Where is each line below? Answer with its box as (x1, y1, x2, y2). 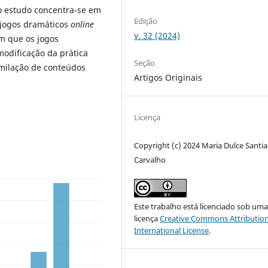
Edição (134, 15, 158, 26)
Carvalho (134, 154, 166, 165)
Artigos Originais (134, 71, 203, 83)
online (71, 19, 94, 31)
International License (134, 224, 209, 236)
